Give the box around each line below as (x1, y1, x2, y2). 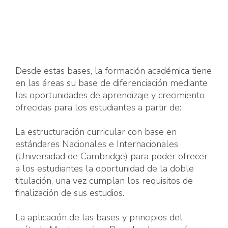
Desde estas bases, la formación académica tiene (15, 65, 212, 77)
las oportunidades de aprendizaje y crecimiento (15, 89, 205, 102)
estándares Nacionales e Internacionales (15, 138, 178, 151)
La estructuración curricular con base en (15, 126, 177, 138)
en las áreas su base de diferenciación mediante (15, 77, 208, 90)
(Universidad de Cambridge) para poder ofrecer (15, 150, 208, 163)
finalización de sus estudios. (15, 187, 124, 199)
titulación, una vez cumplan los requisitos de (15, 175, 193, 187)
